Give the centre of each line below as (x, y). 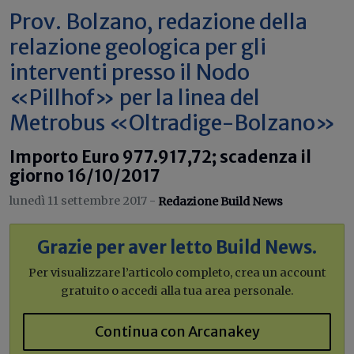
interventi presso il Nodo (130, 72)
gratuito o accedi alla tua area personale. (177, 290)
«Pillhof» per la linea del (135, 97)
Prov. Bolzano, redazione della (158, 21)
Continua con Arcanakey (177, 331)
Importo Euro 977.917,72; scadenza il (160, 157)
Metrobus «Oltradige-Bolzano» (173, 122)
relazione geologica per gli (138, 47)
